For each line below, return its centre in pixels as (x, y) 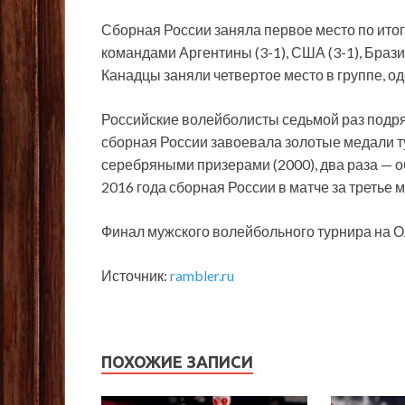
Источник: (136, 275)
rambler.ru (202, 275)
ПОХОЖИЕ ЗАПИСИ (177, 361)
